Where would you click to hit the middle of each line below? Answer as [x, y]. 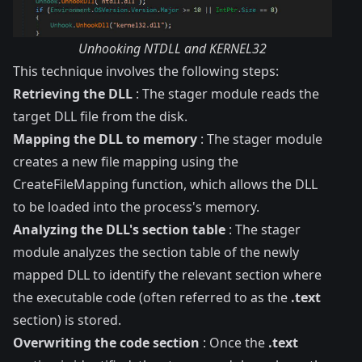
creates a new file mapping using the [126, 161]
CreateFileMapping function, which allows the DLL [165, 184]
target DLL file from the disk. [100, 116]
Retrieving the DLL [73, 93]
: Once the [234, 342]
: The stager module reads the [226, 93]
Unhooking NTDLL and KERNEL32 [173, 48]
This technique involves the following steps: [146, 71]
